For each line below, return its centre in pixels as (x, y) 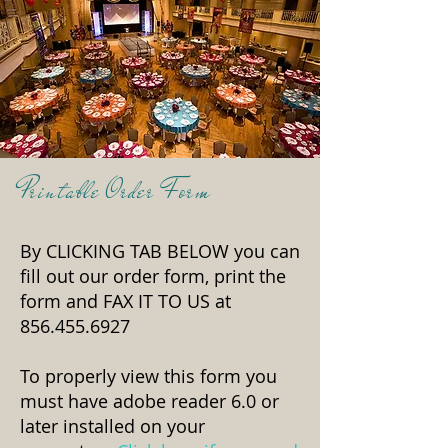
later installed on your (112, 426)
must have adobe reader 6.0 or (149, 401)
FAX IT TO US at (167, 301)
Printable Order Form (115, 191)
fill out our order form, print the (153, 276)
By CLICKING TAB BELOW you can (160, 251)
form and (61, 301)
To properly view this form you (148, 376)
